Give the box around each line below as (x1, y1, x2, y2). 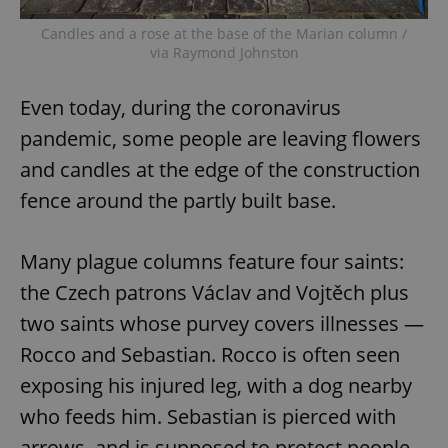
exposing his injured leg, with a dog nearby (20, 372, 412, 400)
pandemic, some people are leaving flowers (20, 125, 421, 153)
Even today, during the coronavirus (20, 94, 341, 122)
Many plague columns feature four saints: (20, 248, 404, 276)
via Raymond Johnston (149, 43, 299, 63)
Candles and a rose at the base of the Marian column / (41, 24, 407, 44)
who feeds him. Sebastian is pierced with (20, 403, 396, 431)
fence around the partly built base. (20, 187, 336, 215)
